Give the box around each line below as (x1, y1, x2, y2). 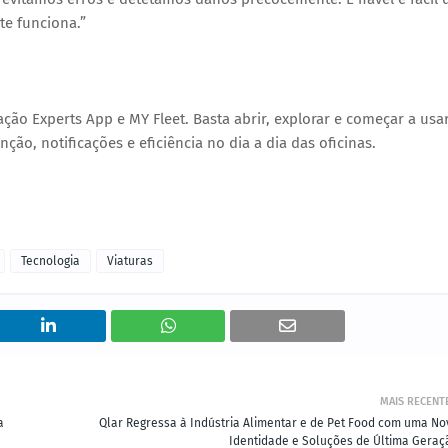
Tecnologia (21, 254, 80, 268)
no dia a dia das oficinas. (203, 134, 376, 152)
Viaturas (107, 254, 153, 268)
